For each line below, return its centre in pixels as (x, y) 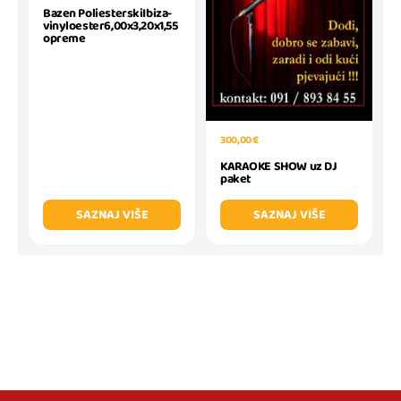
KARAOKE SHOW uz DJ (279, 167)
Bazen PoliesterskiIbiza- (107, 14)
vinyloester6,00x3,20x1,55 (111, 26)
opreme (64, 39)
